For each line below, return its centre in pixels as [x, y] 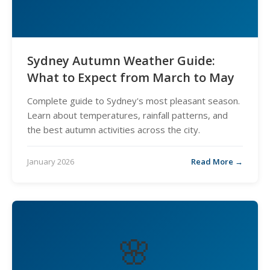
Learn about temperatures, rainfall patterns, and [127, 115]
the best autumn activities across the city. [114, 130]
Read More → [217, 162]
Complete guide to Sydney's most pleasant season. [133, 101]
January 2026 [51, 162]
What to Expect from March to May [131, 77]
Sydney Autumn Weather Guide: [121, 61]
